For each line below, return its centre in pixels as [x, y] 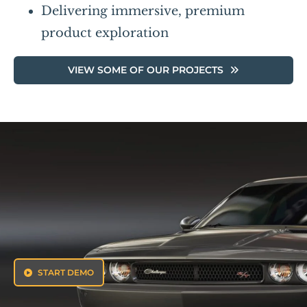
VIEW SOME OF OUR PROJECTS [145, 70]
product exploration [105, 33]
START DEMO [66, 273]
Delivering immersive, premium [143, 11]
